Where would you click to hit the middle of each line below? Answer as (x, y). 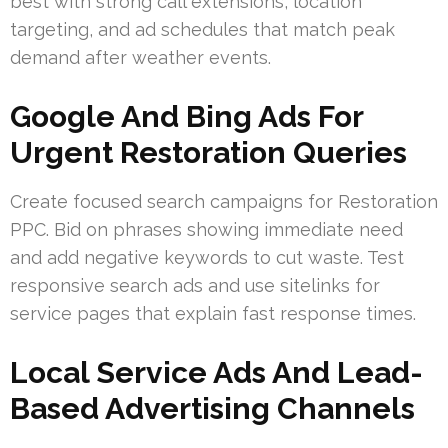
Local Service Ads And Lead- (216, 372)
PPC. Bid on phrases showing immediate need (206, 229)
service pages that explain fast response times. (213, 313)
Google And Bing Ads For (186, 116)
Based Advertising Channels (212, 408)
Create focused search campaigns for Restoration (224, 201)
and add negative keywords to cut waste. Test (207, 257)
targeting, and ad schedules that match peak (202, 29)
